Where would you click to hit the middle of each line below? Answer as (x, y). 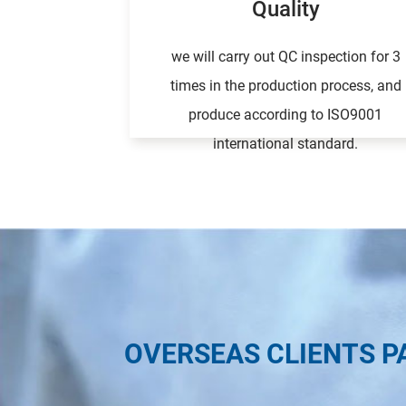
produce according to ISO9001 (286, 115)
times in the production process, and (285, 86)
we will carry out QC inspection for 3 (285, 57)
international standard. (286, 144)
